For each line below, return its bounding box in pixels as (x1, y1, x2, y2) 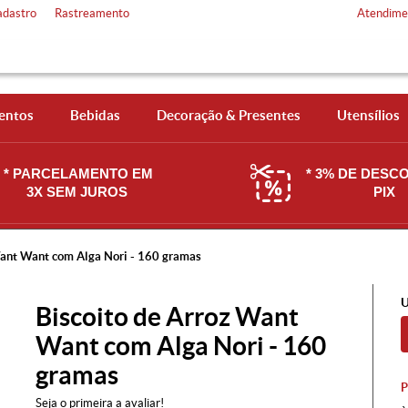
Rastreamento (55, 6, 129, 20)
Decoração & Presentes (156, 107, 301, 123)
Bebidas (69, 107, 120, 123)
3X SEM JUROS (25, 184, 131, 199)
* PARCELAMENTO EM (4, 166, 153, 181)
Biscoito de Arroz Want (36, 302, 299, 331)
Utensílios (336, 107, 400, 123)
